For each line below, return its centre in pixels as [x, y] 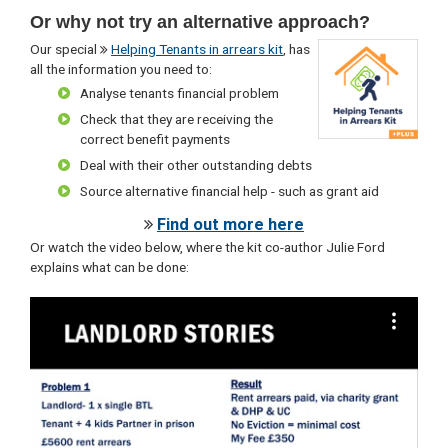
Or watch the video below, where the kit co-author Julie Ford [207, 247]
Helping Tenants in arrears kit [197, 49]
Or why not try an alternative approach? [200, 22]
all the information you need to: [121, 69]
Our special [65, 49]
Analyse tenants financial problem [179, 93]
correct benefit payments [155, 139]
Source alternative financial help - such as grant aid [229, 191]
